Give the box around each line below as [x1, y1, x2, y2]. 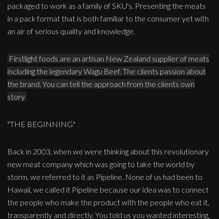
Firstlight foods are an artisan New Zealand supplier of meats [9, 54, 209, 64]
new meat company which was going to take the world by [7, 159, 195, 169]
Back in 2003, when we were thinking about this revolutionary [7, 147, 209, 156]
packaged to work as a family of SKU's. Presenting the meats [7, 1, 206, 11]
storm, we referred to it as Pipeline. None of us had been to [7, 172, 202, 182]
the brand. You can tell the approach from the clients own [7, 79, 195, 89]
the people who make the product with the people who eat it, [7, 197, 209, 207]
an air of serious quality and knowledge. [7, 26, 135, 36]
